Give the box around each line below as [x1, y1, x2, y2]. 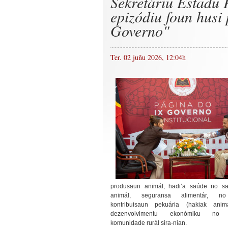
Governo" [110, 20, 169, 41]
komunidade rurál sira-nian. [110, 219, 187, 226]
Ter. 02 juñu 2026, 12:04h [110, 52, 186, 62]
